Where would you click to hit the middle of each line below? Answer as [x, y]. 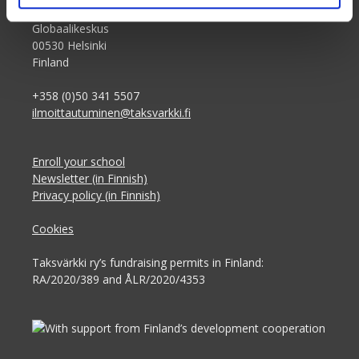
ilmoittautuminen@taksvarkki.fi [111, 113]
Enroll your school [79, 162]
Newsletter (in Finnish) [90, 179]
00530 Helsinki [69, 46]
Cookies [53, 229]
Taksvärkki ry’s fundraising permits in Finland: [148, 263]
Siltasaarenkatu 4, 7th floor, [104, 12]
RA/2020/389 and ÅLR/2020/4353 [119, 280]
